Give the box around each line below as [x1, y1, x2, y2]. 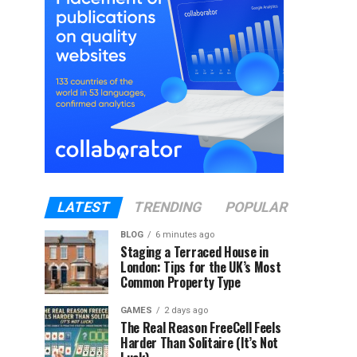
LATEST [54, 199, 112, 215]
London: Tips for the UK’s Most [120, 257, 281, 277]
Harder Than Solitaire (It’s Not [120, 333, 279, 352]
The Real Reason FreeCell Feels [120, 318, 281, 337]
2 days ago [164, 305, 208, 316]
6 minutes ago [155, 229, 214, 240]
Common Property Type [120, 273, 241, 292]
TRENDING [131, 199, 204, 215]
